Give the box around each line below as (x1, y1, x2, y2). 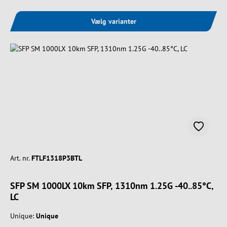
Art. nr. (10, 154, 29, 163)
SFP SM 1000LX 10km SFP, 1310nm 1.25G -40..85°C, (10, 180, 214, 192)
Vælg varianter (91, 17, 136, 26)
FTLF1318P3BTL (31, 154, 82, 163)
